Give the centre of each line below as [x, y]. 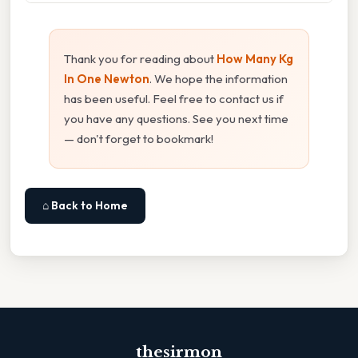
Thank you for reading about [140, 59]
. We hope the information [219, 79]
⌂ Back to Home [85, 206]
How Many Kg [255, 59]
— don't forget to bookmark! [139, 139]
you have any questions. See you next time [176, 119]
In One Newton [107, 79]
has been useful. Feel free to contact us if [174, 99]
